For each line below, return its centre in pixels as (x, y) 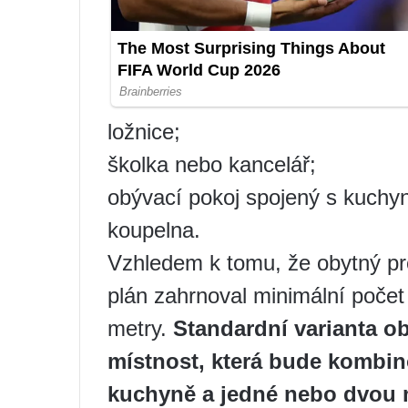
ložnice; (144, 131)
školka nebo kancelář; (212, 164)
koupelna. (154, 229)
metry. (140, 328)
